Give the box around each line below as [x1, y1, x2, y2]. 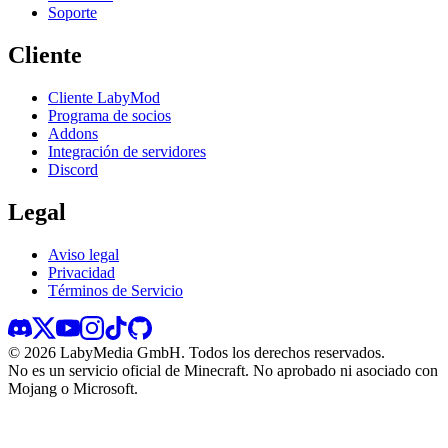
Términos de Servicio [48, 281, 183, 299]
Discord [48, 160, 98, 178]
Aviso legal [48, 245, 119, 263]
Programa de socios [48, 106, 171, 124]
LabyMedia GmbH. [56, 343, 189, 361]
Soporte [48, 3, 97, 21]
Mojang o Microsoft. [8, 379, 138, 397]
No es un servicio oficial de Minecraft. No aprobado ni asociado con [8, 361, 438, 379]
